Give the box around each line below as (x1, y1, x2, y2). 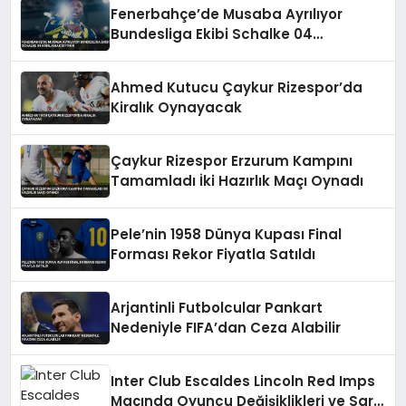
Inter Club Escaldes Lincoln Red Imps (111, 371, 376, 391)
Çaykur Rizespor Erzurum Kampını (111, 150, 353, 170)
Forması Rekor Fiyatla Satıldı (111, 244, 316, 264)
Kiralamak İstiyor (111, 43, 234, 63)
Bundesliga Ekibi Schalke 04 (111, 24, 314, 43)
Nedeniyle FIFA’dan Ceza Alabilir (111, 317, 342, 337)
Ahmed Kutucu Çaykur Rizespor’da (111, 77, 363, 97)
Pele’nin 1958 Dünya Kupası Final (111, 224, 343, 244)
